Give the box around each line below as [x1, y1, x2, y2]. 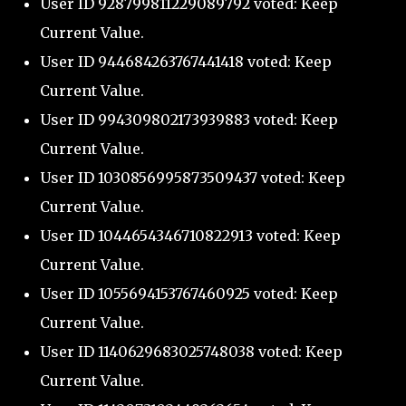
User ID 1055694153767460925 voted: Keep [40, 285, 338, 304]
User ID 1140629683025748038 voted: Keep [40, 343, 343, 362]
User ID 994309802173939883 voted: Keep [40, 111, 338, 130]
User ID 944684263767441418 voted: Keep [40, 53, 332, 72]
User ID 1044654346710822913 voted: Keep [40, 227, 341, 246]
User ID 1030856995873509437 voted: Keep [40, 169, 345, 188]
